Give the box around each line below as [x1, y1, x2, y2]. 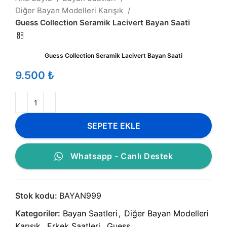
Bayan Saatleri [63, 208, 118, 219]
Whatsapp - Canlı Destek [70, 151, 173, 162]
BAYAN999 [59, 191, 101, 201]
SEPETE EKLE [87, 120, 140, 131]
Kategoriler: [15, 208, 60, 219]
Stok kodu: [15, 191, 59, 201]
